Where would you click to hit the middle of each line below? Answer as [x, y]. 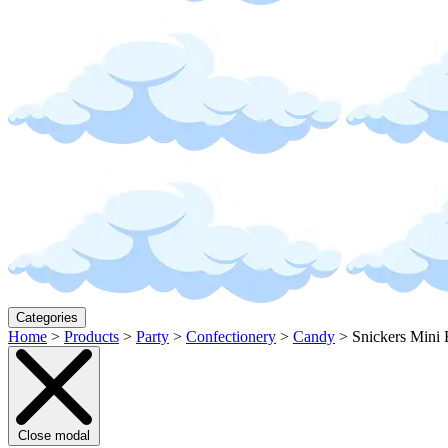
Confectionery [231, 336]
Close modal [54, 435]
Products [91, 336]
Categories [47, 317]
